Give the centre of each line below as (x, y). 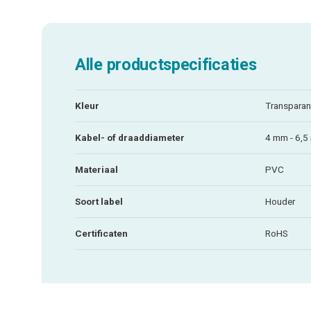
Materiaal (96, 169)
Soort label (99, 201)
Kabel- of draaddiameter (130, 137)
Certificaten (101, 233)
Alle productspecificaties (166, 64)
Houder (280, 201)
